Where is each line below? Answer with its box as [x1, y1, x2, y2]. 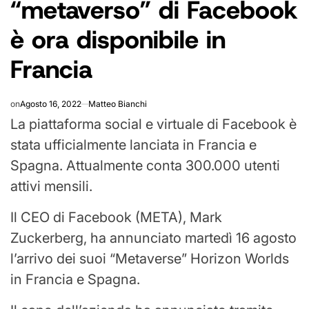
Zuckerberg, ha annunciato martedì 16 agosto [10, 230, 297, 247]
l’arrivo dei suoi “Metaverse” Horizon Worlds [10, 250, 289, 268]
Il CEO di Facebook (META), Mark [10, 209, 222, 226]
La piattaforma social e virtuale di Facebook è [10, 116, 297, 133]
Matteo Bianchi [88, 99, 147, 110]
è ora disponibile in [10, 23, 226, 57]
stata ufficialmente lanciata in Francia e [10, 137, 257, 154]
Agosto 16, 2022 [20, 99, 81, 110]
